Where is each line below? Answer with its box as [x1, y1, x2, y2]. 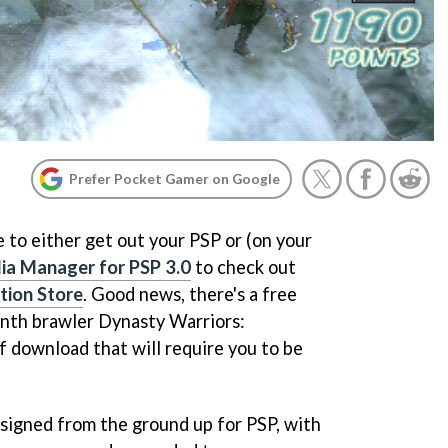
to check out [191, 256, 296, 278]
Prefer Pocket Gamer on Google [69, 170, 280, 187]
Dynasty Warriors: [98, 310, 245, 332]
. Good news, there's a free [83, 283, 297, 305]
